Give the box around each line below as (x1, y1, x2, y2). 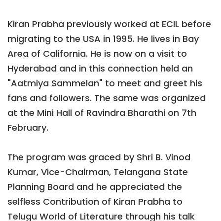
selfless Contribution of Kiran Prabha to (7, 195, 183, 208)
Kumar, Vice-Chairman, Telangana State (7, 166, 188, 179)
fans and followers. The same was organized (7, 92, 206, 105)
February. (7, 121, 48, 134)
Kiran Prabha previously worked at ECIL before (7, 18, 211, 31)
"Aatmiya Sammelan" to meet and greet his (7, 77, 202, 90)
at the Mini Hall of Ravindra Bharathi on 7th (7, 107, 196, 119)
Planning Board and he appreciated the (7, 181, 182, 193)
